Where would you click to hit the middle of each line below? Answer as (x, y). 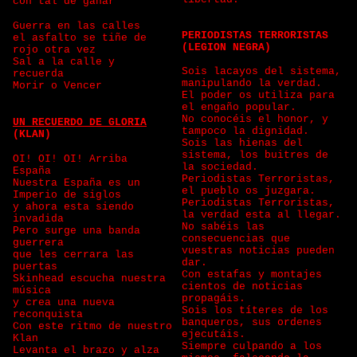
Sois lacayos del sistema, (261, 71)
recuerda (41, 74)
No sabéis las (223, 227)
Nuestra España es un (76, 183)
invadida (41, 219)
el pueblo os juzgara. (249, 191)
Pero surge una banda (76, 231)
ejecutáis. (214, 334)
